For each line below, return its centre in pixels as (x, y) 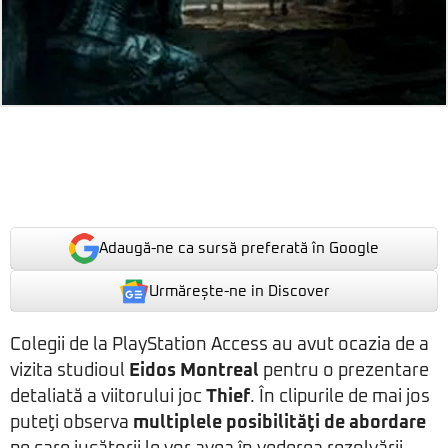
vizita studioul (69, 371)
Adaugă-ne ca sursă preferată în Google (239, 249)
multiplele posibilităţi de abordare (279, 423)
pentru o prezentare (344, 371)
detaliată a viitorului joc (108, 397)
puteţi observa (71, 423)
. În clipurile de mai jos (340, 397)
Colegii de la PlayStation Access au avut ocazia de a (219, 345)
